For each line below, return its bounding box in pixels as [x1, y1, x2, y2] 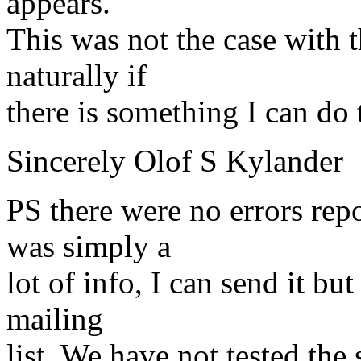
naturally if [6, 58, 147, 93]
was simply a [6, 229, 171, 264]
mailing [6, 301, 103, 337]
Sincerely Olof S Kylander [6, 143, 343, 179]
